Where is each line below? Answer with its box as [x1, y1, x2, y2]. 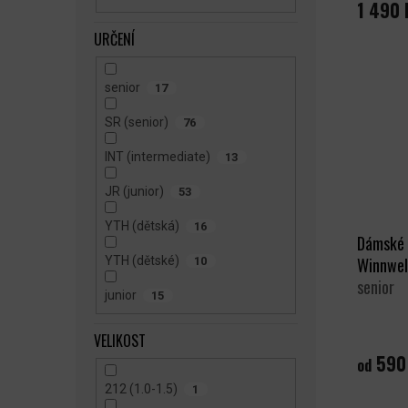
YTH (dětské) [104, 252, 179, 268]
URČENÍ [94, 27, 135, 50]
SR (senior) [104, 114, 168, 129]
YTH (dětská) [104, 218, 179, 233]
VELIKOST [94, 330, 146, 352]
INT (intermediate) [104, 148, 210, 164]
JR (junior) [104, 183, 164, 199]
